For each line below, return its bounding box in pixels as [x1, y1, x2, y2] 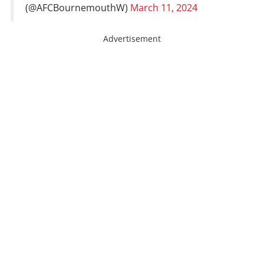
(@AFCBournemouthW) [25, 1, 130, 15]
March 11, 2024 [130, 1, 197, 15]
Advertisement [103, 33, 161, 45]
